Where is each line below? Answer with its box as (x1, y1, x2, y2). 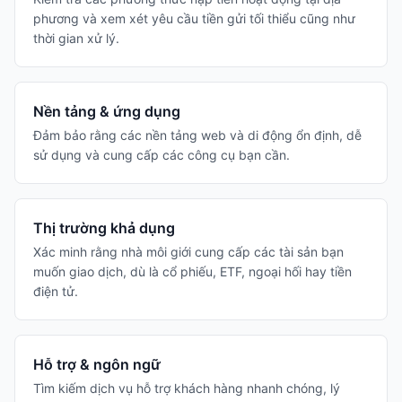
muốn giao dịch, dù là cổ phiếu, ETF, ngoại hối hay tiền (33, 264, 352, 279)
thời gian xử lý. (33, 31, 119, 46)
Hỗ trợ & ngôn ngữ (33, 355, 161, 373)
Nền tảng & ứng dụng (33, 102, 180, 120)
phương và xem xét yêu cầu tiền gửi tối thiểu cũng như (33, 11, 355, 26)
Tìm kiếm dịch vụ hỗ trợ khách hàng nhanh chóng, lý (33, 380, 340, 396)
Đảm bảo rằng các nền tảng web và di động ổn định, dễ (33, 127, 362, 143)
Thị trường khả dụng (33, 219, 175, 237)
